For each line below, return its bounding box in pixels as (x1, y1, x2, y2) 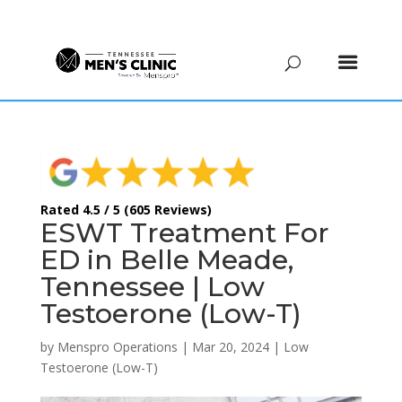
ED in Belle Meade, (39, 242, 293, 276)
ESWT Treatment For (39, 215, 329, 249)
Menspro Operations (57, 337, 178, 355)
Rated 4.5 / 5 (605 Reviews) (39, 200, 212, 218)
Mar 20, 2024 (191, 337, 269, 355)
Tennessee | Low (39, 269, 265, 303)
